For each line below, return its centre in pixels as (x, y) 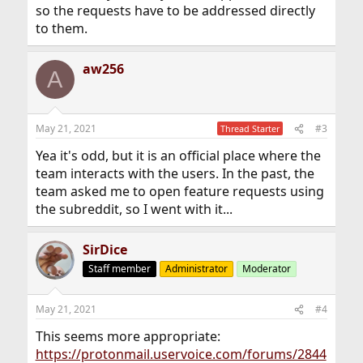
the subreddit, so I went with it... (134, 209)
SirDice (105, 250)
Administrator (196, 269)
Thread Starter (250, 128)
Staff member (119, 269)
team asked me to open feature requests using (179, 191)
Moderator (266, 269)
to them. (61, 28)
